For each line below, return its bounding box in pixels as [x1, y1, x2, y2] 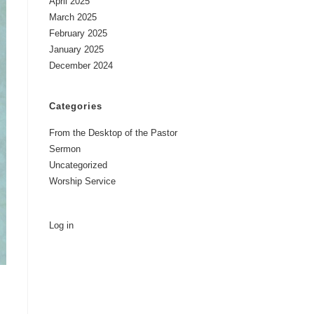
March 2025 [49, 12, 97, 22]
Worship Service [49, 176, 116, 186]
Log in [49, 220, 74, 231]
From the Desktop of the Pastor [49, 128, 177, 138]
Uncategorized [49, 160, 107, 170]
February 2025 [49, 28, 107, 39]
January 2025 [49, 44, 104, 55]
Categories [49, 101, 102, 111]
